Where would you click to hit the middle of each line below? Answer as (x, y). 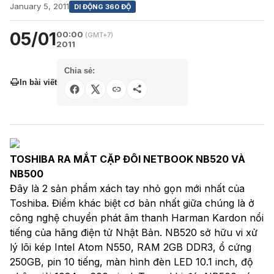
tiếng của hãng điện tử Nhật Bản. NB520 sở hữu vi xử (134, 232)
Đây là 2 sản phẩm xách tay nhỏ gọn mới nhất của (127, 188)
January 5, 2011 (39, 6)
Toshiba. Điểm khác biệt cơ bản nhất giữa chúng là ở (132, 203)
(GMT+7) (99, 35)
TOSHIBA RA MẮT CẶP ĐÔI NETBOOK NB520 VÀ (128, 159)
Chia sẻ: (80, 70)
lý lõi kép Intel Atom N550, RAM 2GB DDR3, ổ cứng (131, 247)
